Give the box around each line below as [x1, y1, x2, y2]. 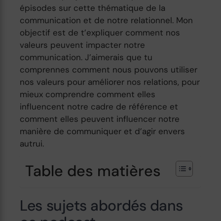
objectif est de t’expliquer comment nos [20, 27, 181, 38]
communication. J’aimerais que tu [20, 52, 153, 63]
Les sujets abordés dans [20, 196, 183, 216]
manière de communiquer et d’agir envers [20, 126, 185, 137]
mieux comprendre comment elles [20, 89, 156, 100]
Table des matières [25, 161, 161, 181]
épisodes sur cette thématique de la [20, 2, 166, 14]
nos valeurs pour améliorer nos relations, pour [20, 76, 200, 88]
